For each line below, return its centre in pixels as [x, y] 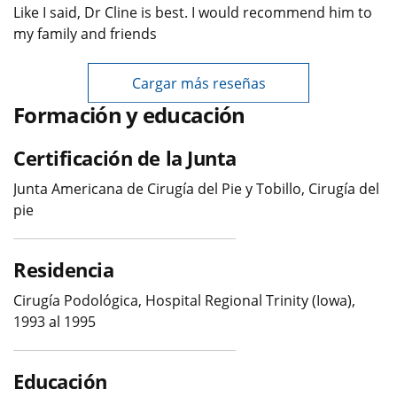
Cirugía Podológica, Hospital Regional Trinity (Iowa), [184, 300]
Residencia [64, 269]
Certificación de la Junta [125, 157]
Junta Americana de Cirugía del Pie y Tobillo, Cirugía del [196, 188]
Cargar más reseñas [198, 83]
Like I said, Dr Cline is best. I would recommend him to [193, 12]
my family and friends [85, 33]
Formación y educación [129, 114]
